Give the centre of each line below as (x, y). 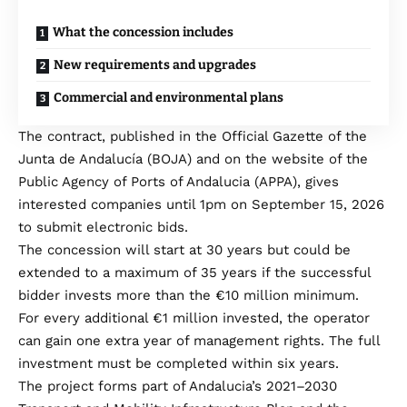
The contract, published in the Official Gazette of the (193, 137)
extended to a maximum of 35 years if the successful (194, 273)
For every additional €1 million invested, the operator (194, 318)
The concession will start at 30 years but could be (184, 250)
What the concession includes (143, 33)
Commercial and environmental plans (169, 98)
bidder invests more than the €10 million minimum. (189, 296)
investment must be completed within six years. (179, 364)
